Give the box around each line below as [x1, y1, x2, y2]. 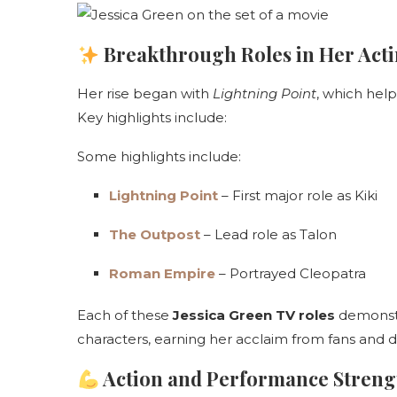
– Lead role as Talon [200, 226, 337, 244]
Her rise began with [77, 85, 213, 103]
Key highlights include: [77, 109, 227, 127]
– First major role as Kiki [218, 187, 378, 205]
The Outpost [109, 226, 200, 244]
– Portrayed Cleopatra [215, 265, 366, 283]
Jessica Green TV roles [173, 307, 335, 324]
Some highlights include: [77, 148, 241, 166]
